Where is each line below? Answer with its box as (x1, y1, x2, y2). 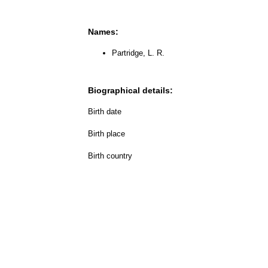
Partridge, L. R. (112, 48, 165, 57)
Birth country (88, 151, 132, 160)
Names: (88, 26, 118, 36)
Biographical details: (88, 85, 173, 95)
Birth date (88, 106, 121, 116)
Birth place (88, 129, 125, 138)
